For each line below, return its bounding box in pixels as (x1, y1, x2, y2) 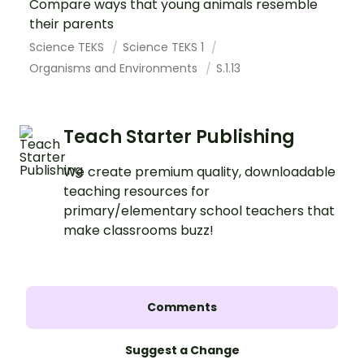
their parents (29, 14, 114, 33)
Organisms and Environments (29, 59, 201, 76)
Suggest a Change (124, 341, 240, 358)
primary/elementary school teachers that (63, 201, 335, 220)
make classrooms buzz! (63, 220, 214, 240)
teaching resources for (63, 181, 210, 201)
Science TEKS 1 (122, 38, 207, 55)
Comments (147, 298, 217, 315)
